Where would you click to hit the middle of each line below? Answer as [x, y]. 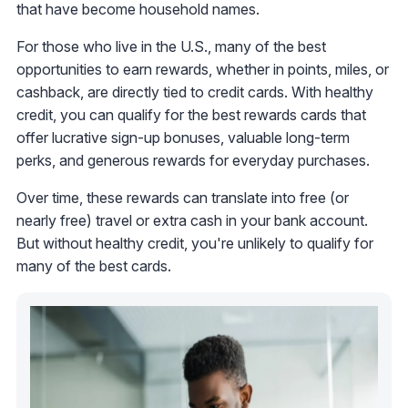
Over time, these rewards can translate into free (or [183, 197]
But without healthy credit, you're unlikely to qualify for [195, 243]
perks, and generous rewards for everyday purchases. [193, 160]
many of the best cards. [94, 265]
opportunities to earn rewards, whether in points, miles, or [203, 69]
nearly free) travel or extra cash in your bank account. [192, 220]
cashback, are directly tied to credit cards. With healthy [195, 92]
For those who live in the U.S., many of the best [171, 46]
